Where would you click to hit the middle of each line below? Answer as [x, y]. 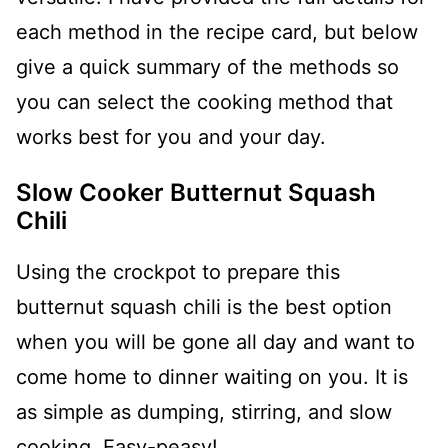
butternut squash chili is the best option [204, 307]
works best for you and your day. [171, 137]
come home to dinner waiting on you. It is [212, 377]
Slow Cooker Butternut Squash [196, 192]
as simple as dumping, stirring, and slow [204, 412]
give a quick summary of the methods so [207, 67]
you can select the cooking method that [204, 102]
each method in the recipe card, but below [217, 32]
